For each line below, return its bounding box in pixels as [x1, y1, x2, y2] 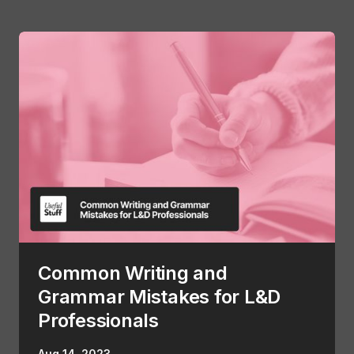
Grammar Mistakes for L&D [38, 285, 281, 309]
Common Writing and [38, 262, 228, 285]
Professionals [38, 309, 159, 333]
